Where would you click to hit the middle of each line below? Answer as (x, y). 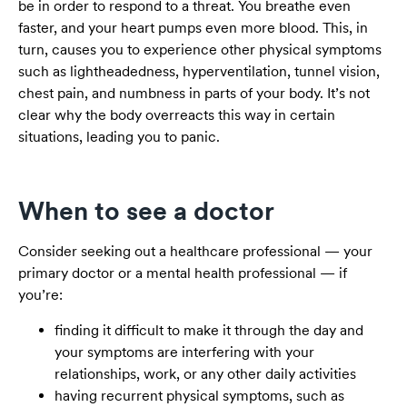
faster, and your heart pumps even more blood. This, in (193, 28)
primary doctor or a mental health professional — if (183, 273)
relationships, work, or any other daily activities (205, 373)
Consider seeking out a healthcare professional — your (195, 252)
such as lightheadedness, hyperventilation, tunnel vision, (199, 72)
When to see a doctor (146, 211)
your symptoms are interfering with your (184, 352)
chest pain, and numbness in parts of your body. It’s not (194, 94)
